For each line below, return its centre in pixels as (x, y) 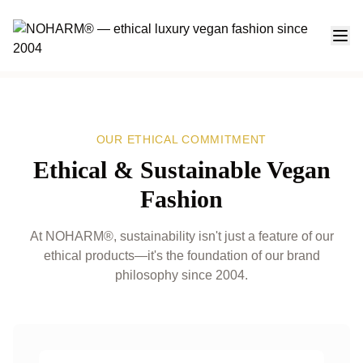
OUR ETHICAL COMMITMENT (181, 139)
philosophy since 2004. (181, 275)
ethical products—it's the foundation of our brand (181, 256)
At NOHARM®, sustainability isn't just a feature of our (181, 236)
